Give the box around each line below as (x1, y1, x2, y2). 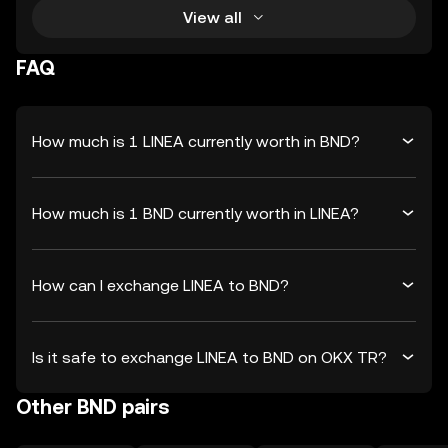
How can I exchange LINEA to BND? (32, 275, 289, 295)
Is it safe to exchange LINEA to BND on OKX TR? (32, 347, 387, 367)
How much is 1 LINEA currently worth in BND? (32, 131, 360, 151)
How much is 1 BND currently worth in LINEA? (32, 203, 359, 223)
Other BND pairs (16, 395, 170, 419)
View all (182, 7, 242, 27)
